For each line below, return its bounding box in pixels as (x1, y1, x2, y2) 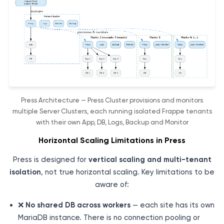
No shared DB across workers (25, 200, 130, 209)
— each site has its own (130, 200, 214, 209)
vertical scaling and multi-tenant (88, 154, 211, 164)
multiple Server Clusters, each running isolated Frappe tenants (12, 107, 212, 115)
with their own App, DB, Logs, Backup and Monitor (35, 118, 188, 126)
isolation (9, 167, 41, 176)
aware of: (95, 179, 129, 189)
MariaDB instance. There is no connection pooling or (18, 212, 200, 222)
